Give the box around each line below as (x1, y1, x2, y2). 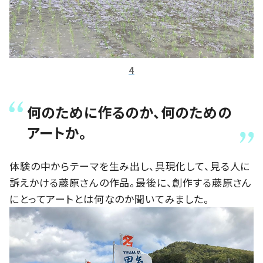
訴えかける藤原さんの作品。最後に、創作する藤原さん (9, 175, 252, 190)
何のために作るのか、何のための (27, 102, 232, 123)
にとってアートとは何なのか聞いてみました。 (9, 191, 210, 207)
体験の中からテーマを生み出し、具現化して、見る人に (9, 159, 251, 174)
